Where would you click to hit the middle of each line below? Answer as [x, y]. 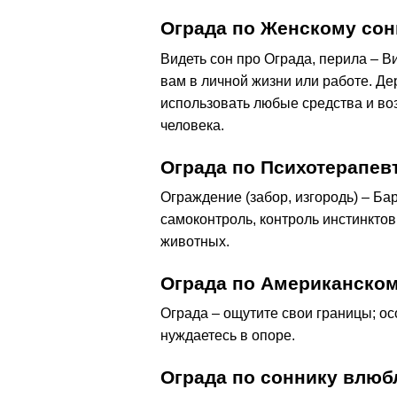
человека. [192, 125]
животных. [195, 241]
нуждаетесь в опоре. [228, 335]
